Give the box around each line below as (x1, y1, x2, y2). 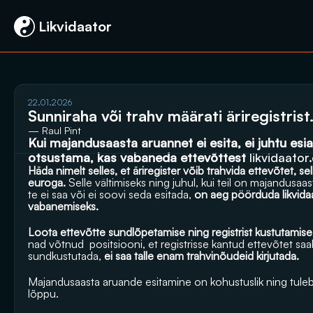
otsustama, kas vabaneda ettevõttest (28, 150, 249, 165)
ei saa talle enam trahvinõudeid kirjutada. (101, 249, 299, 263)
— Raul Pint (28, 124, 81, 136)
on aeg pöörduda (191, 187, 282, 201)
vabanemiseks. (28, 199, 99, 213)
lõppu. (28, 286, 61, 300)
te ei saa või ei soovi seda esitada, (28, 187, 191, 201)
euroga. (28, 175, 68, 189)
